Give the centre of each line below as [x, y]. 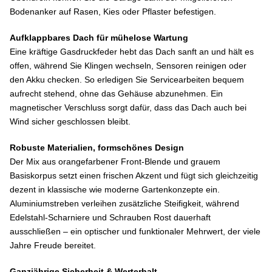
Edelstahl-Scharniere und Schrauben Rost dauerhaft [110, 217]
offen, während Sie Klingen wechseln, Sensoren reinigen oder [128, 65]
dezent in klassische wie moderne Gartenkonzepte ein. [115, 189]
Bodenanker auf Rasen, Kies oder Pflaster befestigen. [113, 11]
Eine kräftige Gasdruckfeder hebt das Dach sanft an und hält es [132, 51]
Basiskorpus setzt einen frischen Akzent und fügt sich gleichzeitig [134, 175]
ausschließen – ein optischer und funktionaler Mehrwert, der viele [135, 231]
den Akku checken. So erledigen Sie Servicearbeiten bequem [127, 79]
